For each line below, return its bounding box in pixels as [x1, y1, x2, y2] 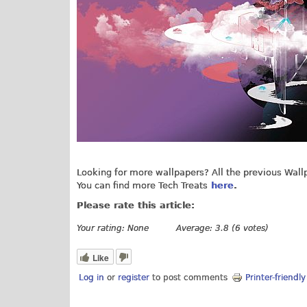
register [118, 272, 150, 282]
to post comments [149, 272, 228, 282]
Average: [176, 223, 215, 234]
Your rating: [77, 223, 127, 234]
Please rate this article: [77, 200, 198, 211]
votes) [241, 223, 269, 234]
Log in [79, 272, 105, 282]
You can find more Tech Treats [77, 180, 208, 191]
